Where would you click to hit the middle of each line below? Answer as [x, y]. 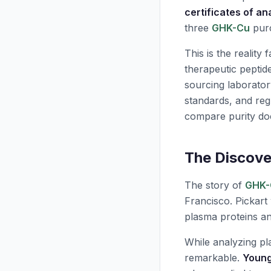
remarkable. [214, 258]
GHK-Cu [231, 28]
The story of [215, 185]
